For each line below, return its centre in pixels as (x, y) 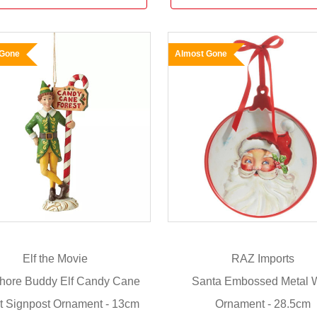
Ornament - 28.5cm (263, 304)
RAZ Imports (263, 259)
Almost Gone (201, 53)
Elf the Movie (56, 259)
